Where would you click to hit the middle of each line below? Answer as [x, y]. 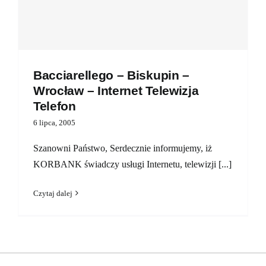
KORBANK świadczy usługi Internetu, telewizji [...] [132, 164]
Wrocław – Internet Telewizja [116, 90]
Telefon [55, 106]
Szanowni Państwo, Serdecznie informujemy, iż [123, 148]
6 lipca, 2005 [54, 122]
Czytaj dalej [53, 193]
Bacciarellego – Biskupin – [112, 75]
